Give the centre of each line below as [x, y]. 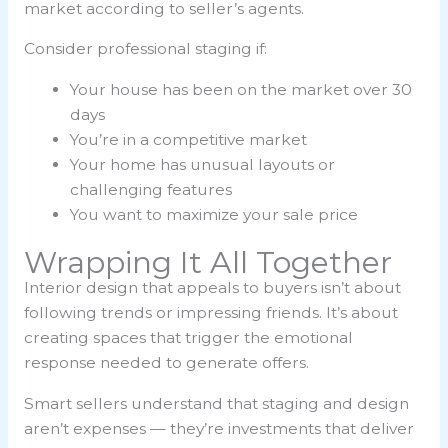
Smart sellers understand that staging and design [216, 403]
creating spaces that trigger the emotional [188, 338]
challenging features [151, 189]
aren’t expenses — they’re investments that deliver [218, 428]
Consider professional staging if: [145, 49]
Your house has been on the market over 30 [241, 89]
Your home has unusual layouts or [203, 164]
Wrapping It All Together [207, 263]
